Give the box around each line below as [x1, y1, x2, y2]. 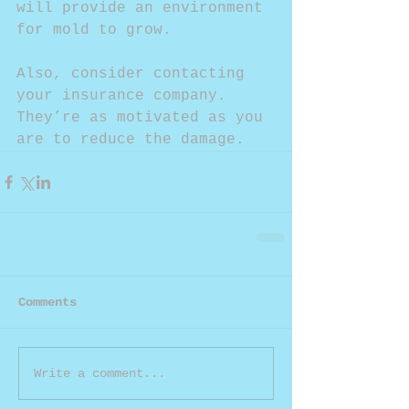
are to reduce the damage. [16, 131, 245, 148]
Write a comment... [34, 365, 165, 381]
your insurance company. [16, 88, 236, 104]
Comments [18, 295, 77, 309]
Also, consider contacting [16, 66, 254, 82]
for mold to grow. [16, 22, 172, 38]
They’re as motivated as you [16, 110, 272, 126]
